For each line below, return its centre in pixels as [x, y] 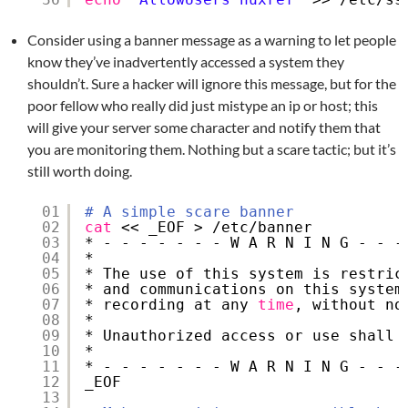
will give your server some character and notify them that [204, 127]
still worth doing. [80, 170]
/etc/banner [262, 227]
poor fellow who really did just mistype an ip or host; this [203, 105]
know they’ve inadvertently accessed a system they [186, 61]
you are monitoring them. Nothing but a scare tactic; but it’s [212, 148]
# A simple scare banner [189, 211]
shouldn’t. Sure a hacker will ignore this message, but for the [212, 83]
